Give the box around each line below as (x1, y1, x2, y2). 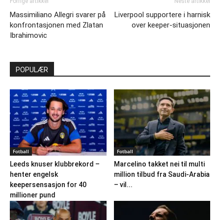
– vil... (113, 180, 133, 189)
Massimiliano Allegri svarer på (10, 10, 106, 19)
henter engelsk (10, 170, 58, 178)
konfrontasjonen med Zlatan (10, 20, 103, 29)
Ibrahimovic (10, 30, 47, 40)
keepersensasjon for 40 (10, 180, 86, 189)
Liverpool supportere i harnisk (114, 10, 210, 19)
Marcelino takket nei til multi (113, 160, 205, 168)
